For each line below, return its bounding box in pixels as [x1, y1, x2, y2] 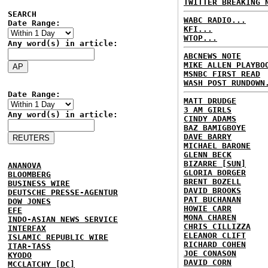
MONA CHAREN [184, 213, 236, 222]
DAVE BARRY [184, 132, 232, 141]
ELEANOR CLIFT [184, 231, 246, 240]
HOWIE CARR [184, 204, 232, 213]
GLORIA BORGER [184, 168, 246, 177]
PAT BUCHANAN [184, 195, 241, 204]
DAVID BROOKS [184, 186, 241, 195]
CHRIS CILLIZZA [184, 222, 251, 231]
